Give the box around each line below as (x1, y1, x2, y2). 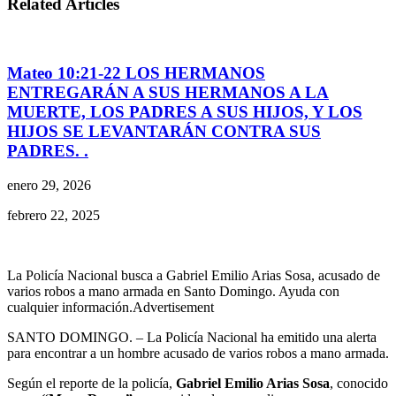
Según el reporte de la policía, (7, 375, 176, 391)
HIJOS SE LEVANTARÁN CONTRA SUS (7, 121, 321, 141)
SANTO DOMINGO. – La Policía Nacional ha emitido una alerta (7, 329, 377, 345)
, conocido (330, 375, 388, 391)
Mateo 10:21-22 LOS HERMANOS (7, 63, 265, 82)
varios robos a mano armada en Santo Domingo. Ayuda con (7, 283, 339, 299)
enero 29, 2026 (7, 177, 91, 193)
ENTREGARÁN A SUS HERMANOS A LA (7, 82, 329, 102)
